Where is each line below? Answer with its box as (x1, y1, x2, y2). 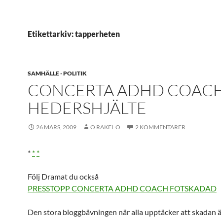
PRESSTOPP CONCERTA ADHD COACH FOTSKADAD (28, 184, 217, 193)
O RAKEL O (90, 123, 120, 131)
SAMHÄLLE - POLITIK (28, 70, 87, 77)
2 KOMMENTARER (135, 123, 185, 131)
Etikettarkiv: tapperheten (28, 29, 120, 38)
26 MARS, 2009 (36, 123, 76, 131)
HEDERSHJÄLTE (28, 98, 147, 118)
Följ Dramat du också (28, 172, 99, 181)
